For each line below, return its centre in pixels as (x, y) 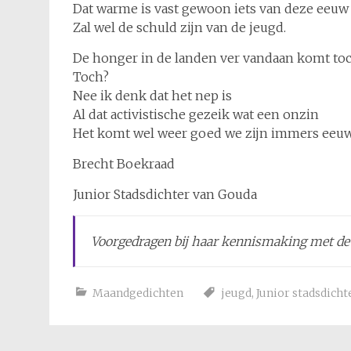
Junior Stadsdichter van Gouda (165, 194)
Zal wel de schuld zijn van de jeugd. (179, 27)
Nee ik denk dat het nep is (152, 96)
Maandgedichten (138, 293)
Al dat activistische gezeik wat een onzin (196, 114)
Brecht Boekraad (124, 164)
